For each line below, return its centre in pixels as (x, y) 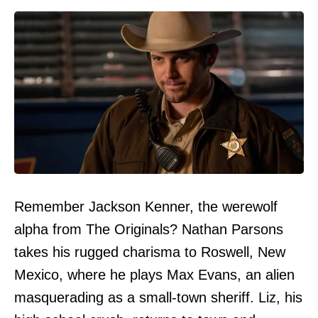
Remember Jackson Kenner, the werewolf (146, 207)
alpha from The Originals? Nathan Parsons (149, 230)
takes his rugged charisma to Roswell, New (150, 252)
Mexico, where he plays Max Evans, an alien (154, 275)
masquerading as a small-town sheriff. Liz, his (158, 298)
